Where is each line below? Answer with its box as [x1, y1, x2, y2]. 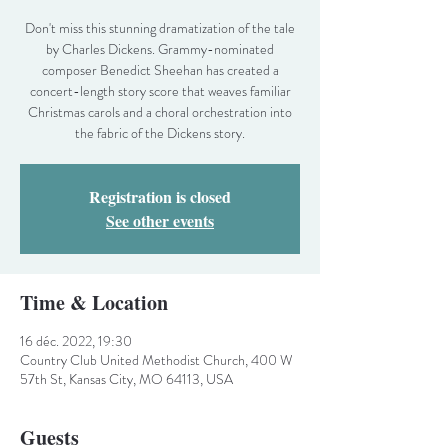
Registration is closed [89, 185, 231, 208]
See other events [106, 209, 214, 232]
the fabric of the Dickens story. [75, 123, 245, 143]
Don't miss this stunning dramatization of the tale [25, 18, 295, 38]
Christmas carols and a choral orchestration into [28, 102, 292, 122]
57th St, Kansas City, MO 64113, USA [20, 369, 233, 389]
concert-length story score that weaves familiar [29, 81, 291, 101]
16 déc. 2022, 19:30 [20, 331, 132, 351]
